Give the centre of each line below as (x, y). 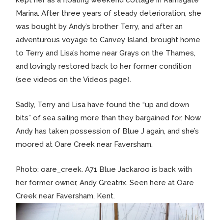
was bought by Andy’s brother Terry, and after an (99, 26)
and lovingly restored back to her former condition (104, 66)
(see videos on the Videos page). (73, 79)
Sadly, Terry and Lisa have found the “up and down (102, 104)
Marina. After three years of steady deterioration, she (109, 13)
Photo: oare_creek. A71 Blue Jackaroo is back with (104, 169)
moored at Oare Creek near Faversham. (84, 144)
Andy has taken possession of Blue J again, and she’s (107, 131)
